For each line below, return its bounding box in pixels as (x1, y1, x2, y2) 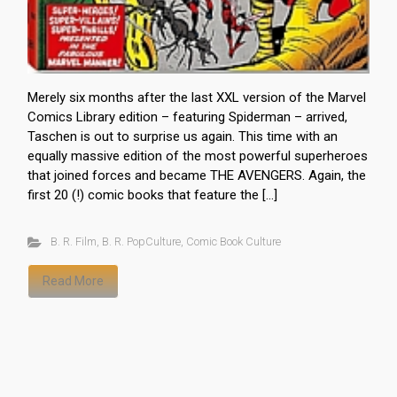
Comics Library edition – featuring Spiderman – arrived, (27, 109, 347, 125)
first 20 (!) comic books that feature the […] (27, 187, 277, 203)
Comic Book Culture (185, 235, 281, 248)
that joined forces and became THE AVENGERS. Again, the (27, 167, 366, 183)
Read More (43, 274, 104, 288)
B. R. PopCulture (101, 235, 181, 248)
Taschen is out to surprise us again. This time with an (27, 128, 338, 144)
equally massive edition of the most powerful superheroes (27, 148, 368, 164)
